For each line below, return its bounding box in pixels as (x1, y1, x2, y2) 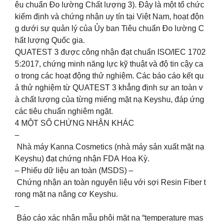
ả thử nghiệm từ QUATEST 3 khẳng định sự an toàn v (15, 83, 203, 92)
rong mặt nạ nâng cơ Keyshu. (15, 189, 118, 198)
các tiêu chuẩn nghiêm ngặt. (15, 107, 113, 115)
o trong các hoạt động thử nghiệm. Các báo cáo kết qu (15, 71, 204, 80)
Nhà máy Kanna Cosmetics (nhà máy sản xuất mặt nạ (15, 142, 206, 151)
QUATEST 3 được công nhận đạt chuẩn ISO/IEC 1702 (15, 47, 206, 56)
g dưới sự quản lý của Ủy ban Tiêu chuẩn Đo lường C (15, 24, 204, 33)
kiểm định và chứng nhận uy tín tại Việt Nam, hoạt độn (15, 12, 204, 21)
